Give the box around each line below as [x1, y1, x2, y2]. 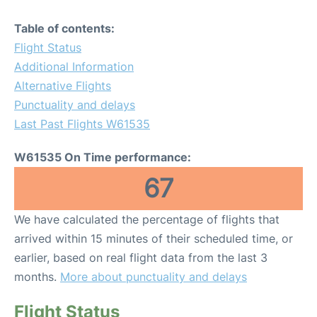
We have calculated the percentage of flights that [14, 212, 279, 226]
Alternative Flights [14, 79, 111, 93]
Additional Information [14, 59, 134, 74]
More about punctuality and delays [60, 270, 247, 284]
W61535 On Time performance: [14, 150, 191, 164]
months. [14, 270, 60, 284]
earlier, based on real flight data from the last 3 [14, 250, 267, 265]
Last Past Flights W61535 [14, 117, 150, 131]
